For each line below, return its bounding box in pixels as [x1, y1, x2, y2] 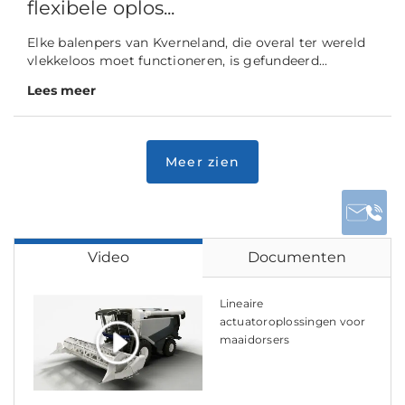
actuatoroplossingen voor [219, 315, 366, 329]
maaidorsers [219, 333, 290, 347]
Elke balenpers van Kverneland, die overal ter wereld [27, 34, 365, 52]
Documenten [247, 249, 346, 267]
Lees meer [27, 82, 96, 99]
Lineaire [219, 297, 264, 311]
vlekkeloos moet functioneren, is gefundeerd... [27, 52, 328, 70]
